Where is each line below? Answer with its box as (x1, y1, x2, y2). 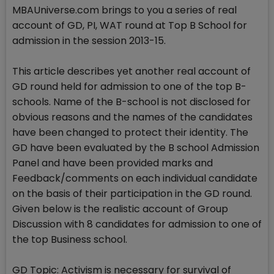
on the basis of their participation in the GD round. (12, 187, 252, 201)
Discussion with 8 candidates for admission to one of (12, 217, 262, 232)
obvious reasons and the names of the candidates (12, 110, 253, 125)
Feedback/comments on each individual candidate (12, 171, 257, 186)
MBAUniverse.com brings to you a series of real (12, 3, 237, 18)
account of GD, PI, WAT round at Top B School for (12, 18, 247, 33)
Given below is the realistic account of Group (12, 202, 228, 217)
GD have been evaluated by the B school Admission (12, 141, 259, 155)
